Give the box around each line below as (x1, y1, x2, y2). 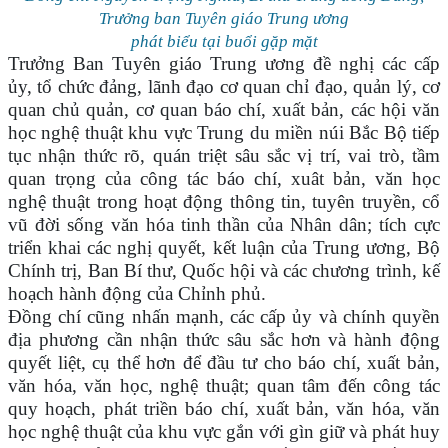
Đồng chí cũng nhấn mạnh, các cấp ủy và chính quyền (8, 306, 440, 328)
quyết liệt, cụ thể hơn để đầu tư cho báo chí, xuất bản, (8, 352, 440, 374)
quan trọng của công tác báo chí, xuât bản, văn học (8, 168, 440, 190)
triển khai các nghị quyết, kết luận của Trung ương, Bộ (8, 237, 440, 259)
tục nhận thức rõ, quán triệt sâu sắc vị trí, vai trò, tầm (8, 145, 440, 167)
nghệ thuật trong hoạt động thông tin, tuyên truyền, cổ (8, 191, 440, 213)
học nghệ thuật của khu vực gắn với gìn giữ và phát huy (8, 421, 440, 443)
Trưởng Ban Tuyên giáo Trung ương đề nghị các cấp (8, 53, 440, 75)
